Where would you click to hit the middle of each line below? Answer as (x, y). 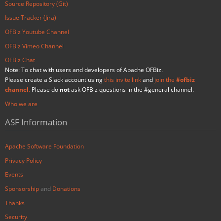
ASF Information (36, 122)
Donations (66, 188)
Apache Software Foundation (44, 146)
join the (165, 80)
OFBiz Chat (20, 60)
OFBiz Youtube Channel (37, 32)
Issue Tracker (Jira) (31, 18)
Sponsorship (22, 188)
